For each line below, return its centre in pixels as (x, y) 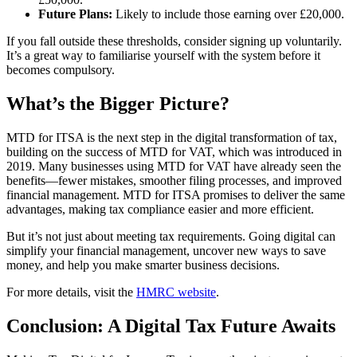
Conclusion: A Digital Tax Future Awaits (171, 326)
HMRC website (176, 292)
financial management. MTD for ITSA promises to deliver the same (176, 195)
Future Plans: (75, 14)
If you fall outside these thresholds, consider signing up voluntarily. (174, 41)
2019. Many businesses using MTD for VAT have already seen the (174, 167)
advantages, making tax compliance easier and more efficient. (160, 210)
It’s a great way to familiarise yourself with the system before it (163, 56)
